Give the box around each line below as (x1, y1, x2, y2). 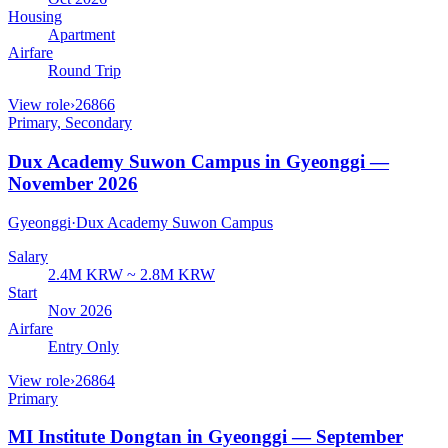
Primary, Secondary (8, 114, 132, 132)
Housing (8, 8, 62, 26)
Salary (8, 247, 48, 265)
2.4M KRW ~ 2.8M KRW (48, 265, 215, 283)
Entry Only (48, 337, 119, 355)
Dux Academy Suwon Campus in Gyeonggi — (8, 150, 389, 172)
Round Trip (48, 62, 121, 80)
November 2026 (8, 172, 138, 194)
